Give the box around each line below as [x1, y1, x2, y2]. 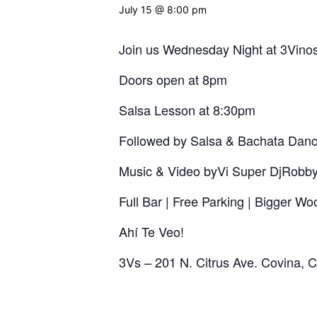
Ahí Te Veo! [119, 222, 184, 241]
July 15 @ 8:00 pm [119, 4, 207, 16]
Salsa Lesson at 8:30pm [119, 100, 255, 119]
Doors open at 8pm [119, 70, 227, 88]
